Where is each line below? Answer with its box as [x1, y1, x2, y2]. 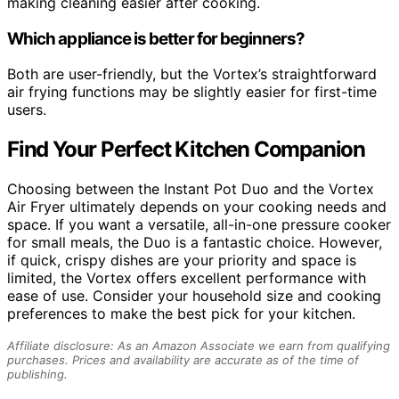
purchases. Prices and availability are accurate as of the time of [7, 353, 359, 368]
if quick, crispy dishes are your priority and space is [7, 251, 356, 270]
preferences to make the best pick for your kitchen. [7, 305, 355, 323]
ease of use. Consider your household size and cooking [7, 287, 381, 305]
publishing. [7, 367, 68, 382]
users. [7, 101, 46, 119]
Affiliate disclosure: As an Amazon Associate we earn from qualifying [7, 338, 390, 354]
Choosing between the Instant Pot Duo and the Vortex [7, 180, 374, 199]
